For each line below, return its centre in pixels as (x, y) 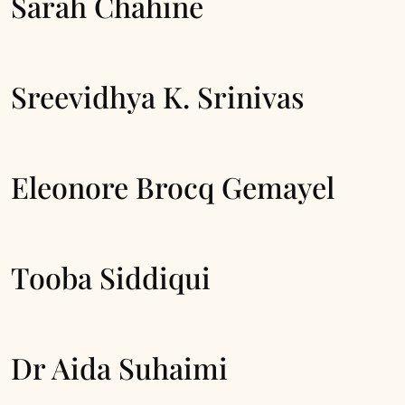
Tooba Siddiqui (111, 277)
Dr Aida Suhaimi (119, 367)
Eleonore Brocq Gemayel (173, 187)
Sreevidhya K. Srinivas (158, 96)
